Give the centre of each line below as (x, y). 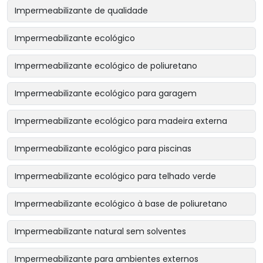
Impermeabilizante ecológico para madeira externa (121, 121)
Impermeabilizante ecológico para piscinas (103, 149)
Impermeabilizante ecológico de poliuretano (106, 66)
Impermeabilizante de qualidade (81, 11)
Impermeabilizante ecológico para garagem (106, 94)
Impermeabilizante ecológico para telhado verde (115, 176)
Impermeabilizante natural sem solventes (100, 232)
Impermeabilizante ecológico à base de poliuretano (121, 204)
